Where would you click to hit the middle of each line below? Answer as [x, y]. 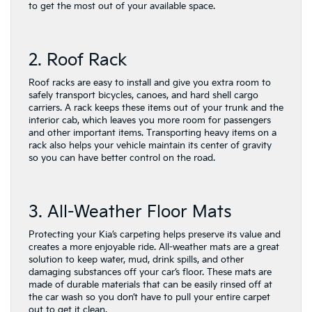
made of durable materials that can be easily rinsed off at [150, 284]
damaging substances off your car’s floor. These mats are [150, 272]
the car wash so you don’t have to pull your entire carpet [149, 297]
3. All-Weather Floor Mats [133, 212]
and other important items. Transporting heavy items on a [153, 133]
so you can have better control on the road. [122, 158]
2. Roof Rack [80, 60]
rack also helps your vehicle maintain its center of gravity [150, 145]
